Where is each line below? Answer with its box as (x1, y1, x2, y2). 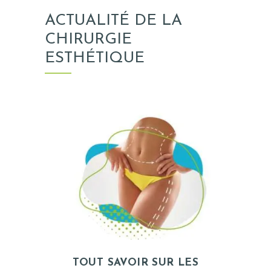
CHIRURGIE (45, 31, 132, 48)
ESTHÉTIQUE (45, 50, 145, 67)
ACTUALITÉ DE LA (45, 12, 182, 29)
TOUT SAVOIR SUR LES (72, 257, 199, 268)
